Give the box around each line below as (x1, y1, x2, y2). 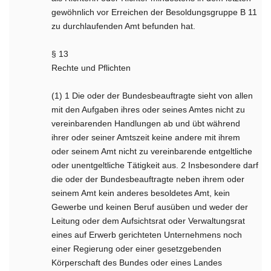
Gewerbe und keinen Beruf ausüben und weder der (51, 202, 249, 212)
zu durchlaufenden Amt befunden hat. (51, 21, 196, 31)
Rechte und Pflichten (51, 63, 131, 73)
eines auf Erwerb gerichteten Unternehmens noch (51, 230, 243, 240)
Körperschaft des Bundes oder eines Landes (51, 258, 223, 267)
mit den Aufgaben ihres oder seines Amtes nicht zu (51, 105, 246, 114)
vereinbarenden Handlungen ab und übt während (51, 119, 241, 128)
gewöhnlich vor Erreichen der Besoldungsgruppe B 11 (51, 7, 258, 17)
